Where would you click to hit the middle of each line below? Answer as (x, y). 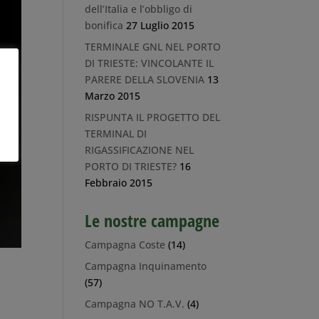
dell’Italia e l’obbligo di (139, 9)
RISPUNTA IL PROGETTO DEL (153, 117)
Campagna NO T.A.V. (135, 304)
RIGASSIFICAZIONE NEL (140, 150)
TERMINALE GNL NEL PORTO (153, 47)
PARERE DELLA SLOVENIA (145, 79)
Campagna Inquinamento (146, 266)
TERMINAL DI (116, 134)
